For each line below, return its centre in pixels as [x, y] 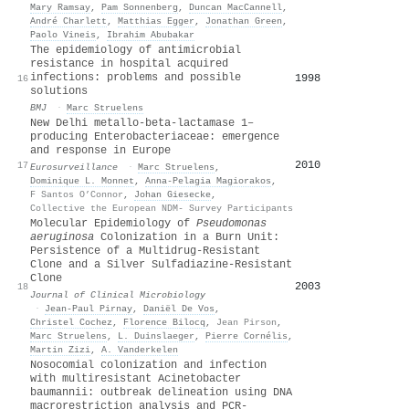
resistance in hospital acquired [129, 63]
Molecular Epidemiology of [113, 223]
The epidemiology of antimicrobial [136, 50]
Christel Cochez [71, 322]
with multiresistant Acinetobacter [136, 378]
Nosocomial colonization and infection [148, 365]
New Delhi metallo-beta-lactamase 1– [142, 123]
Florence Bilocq [164, 322]
